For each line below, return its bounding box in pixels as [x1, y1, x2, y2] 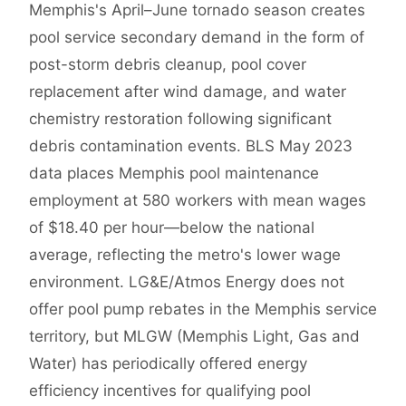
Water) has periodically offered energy [29, 354, 307, 373]
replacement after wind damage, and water [29, 82, 346, 101]
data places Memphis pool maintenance [29, 164, 319, 183]
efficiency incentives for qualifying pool [29, 382, 311, 401]
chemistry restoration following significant [29, 110, 332, 129]
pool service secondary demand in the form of [29, 28, 364, 47]
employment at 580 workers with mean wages [29, 191, 366, 210]
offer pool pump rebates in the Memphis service [29, 300, 377, 319]
